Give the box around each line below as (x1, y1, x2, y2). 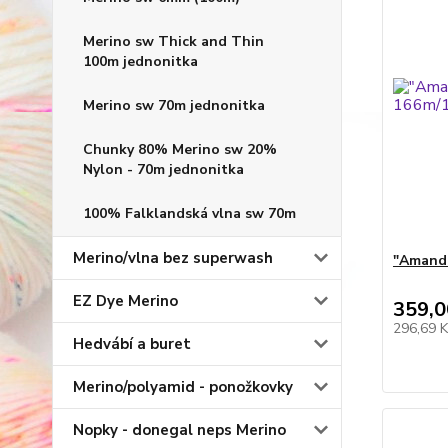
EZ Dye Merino (73, 291, 178, 311)
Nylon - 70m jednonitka (83, 160, 244, 179)
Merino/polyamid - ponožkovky (73, 377, 293, 397)
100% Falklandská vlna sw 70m (83, 204, 296, 223)
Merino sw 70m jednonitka (83, 96, 265, 115)
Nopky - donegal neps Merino (73, 420, 286, 440)
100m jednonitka (83, 52, 198, 71)
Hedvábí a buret (73, 334, 191, 354)
